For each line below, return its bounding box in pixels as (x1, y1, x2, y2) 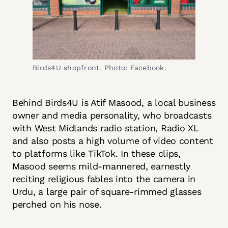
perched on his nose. (12, 199, 105, 210)
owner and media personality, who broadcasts (12, 110, 212, 121)
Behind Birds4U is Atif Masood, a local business (12, 97, 216, 108)
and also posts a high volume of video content (12, 135, 213, 147)
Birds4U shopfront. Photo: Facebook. (33, 64, 166, 72)
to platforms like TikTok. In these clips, (12, 148, 181, 159)
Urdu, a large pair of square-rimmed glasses (12, 186, 202, 197)
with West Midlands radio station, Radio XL (12, 123, 199, 134)
